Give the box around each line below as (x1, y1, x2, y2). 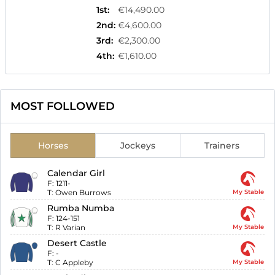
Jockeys (120, 140, 155, 152)
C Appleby (55, 258, 94, 268)
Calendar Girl (47, 168, 106, 179)
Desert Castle (47, 238, 107, 249)
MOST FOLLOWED (10, 99, 115, 114)
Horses (37, 140, 68, 152)
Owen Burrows (55, 188, 112, 198)
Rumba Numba (47, 203, 115, 214)
